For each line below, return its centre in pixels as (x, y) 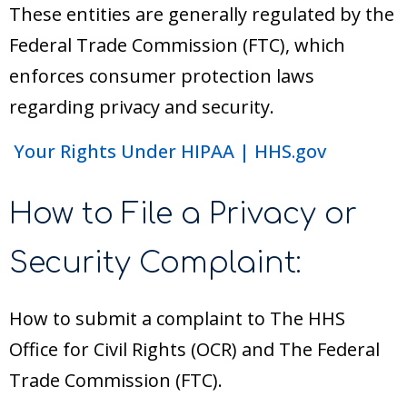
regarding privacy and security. (142, 107)
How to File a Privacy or (183, 214)
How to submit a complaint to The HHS (177, 319)
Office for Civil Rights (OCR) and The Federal (194, 350)
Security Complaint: (155, 263)
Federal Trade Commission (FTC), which (177, 45)
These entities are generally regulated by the (202, 15)
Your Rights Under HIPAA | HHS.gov (170, 152)
